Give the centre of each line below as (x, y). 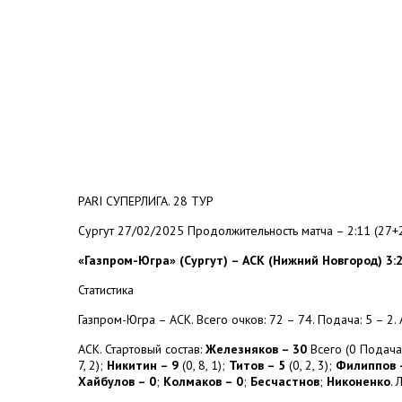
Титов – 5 (257, 365)
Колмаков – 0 (203, 381)
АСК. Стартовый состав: (142, 349)
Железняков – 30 (256, 349)
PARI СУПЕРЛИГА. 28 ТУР (146, 201)
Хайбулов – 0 (117, 381)
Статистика (106, 290)
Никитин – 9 (143, 365)
